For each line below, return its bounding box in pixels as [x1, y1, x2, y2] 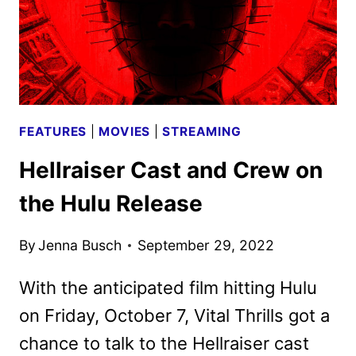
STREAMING [162, 123, 242, 139]
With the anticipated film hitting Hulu [19, 277, 317, 298]
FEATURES [19, 123, 87, 139]
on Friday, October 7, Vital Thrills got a [19, 304, 330, 326]
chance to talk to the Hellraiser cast [19, 332, 309, 354]
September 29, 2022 [137, 236, 275, 253]
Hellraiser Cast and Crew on [19, 157, 323, 184]
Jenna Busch [38, 236, 122, 253]
